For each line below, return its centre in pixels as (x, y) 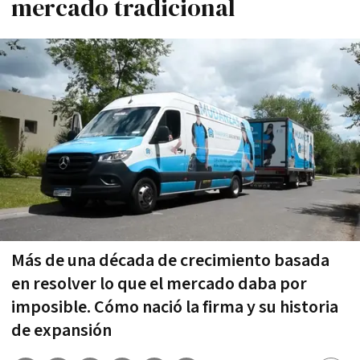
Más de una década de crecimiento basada (170, 260)
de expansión (61, 330)
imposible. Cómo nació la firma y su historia (175, 307)
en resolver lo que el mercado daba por (159, 284)
